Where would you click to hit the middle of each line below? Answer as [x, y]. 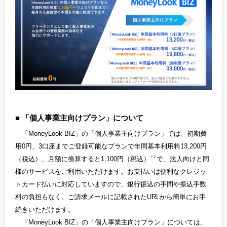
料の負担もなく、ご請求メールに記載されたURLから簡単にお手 [110, 197]
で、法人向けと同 [183, 159]
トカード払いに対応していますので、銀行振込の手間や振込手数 [111, 184]
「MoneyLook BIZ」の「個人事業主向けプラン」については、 [115, 222]
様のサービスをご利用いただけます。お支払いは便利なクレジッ [111, 171]
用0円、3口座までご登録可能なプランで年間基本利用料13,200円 [111, 146]
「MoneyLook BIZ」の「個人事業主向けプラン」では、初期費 [115, 133]
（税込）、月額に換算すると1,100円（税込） [83, 159]
